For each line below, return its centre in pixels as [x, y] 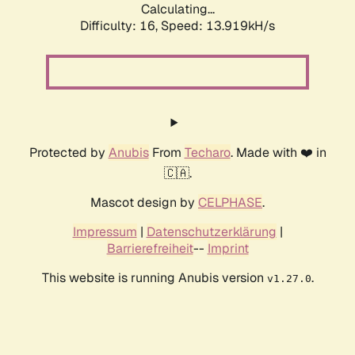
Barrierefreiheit [150, 249]
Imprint [228, 249]
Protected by [69, 153]
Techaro [207, 153]
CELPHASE [230, 203]
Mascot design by [144, 203]
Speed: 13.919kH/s [218, 26]
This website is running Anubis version [154, 278]
